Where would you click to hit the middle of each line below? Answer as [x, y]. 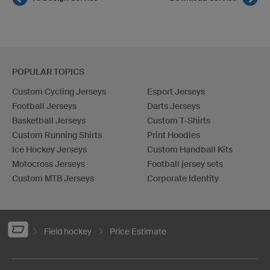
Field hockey [68, 231]
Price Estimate [138, 231]
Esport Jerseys [176, 91]
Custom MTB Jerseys [53, 178]
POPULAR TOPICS [48, 71]
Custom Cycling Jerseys [59, 91]
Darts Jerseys [174, 106]
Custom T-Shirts [179, 120]
